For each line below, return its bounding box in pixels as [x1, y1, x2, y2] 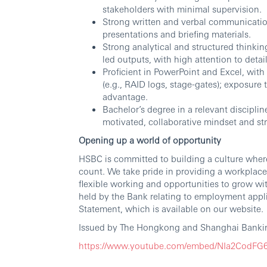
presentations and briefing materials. [103, 28, 251, 40]
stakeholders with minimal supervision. [103, 3, 262, 15]
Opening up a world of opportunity [79, 134, 221, 146]
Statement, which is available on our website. [79, 203, 263, 215]
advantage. [103, 91, 148, 103]
